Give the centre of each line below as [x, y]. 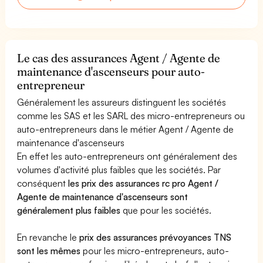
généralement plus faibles [69, 210]
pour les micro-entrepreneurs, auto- [155, 250]
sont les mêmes [49, 250]
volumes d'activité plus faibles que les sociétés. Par [119, 169]
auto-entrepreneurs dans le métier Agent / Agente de [126, 129]
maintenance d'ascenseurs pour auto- [111, 71]
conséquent [43, 183]
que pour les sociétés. [166, 210]
